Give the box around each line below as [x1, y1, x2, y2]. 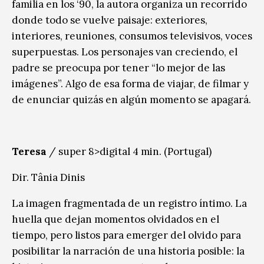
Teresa [12, 144, 47, 158]
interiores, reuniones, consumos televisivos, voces [12, 29, 252, 42]
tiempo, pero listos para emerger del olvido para [12, 228, 241, 242]
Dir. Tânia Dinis [12, 170, 85, 184]
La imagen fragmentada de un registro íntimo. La [12, 196, 247, 210]
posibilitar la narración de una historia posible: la [12, 244, 245, 258]
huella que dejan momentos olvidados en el [12, 212, 219, 226]
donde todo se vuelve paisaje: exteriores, [12, 13, 207, 27]
